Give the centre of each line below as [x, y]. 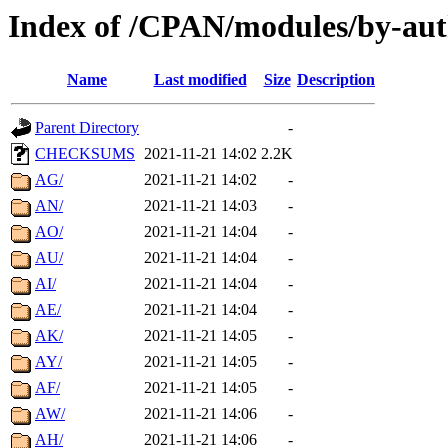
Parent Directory [87, 128]
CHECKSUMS [85, 154]
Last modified [200, 80]
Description [336, 80]
